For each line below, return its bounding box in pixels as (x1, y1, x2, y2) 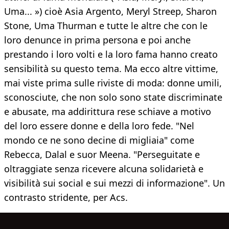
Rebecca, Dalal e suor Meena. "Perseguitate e (4, 148, 200, 161)
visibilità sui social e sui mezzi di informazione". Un (4, 177, 225, 190)
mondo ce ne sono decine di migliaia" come (4, 134, 194, 147)
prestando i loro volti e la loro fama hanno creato (4, 48, 218, 61)
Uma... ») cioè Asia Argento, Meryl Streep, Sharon (4, 5, 217, 18)
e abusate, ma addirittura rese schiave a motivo (4, 105, 211, 118)
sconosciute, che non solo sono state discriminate (4, 91, 222, 104)
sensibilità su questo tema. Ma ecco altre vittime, (4, 62, 218, 75)
